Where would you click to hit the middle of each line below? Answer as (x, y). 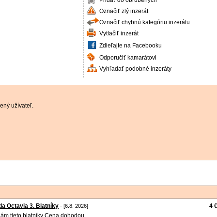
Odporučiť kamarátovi (128, 58)
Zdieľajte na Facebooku (131, 46)
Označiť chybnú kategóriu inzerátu (145, 22)
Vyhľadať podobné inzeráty (135, 69)
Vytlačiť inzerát (119, 33)
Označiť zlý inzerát (124, 11)
